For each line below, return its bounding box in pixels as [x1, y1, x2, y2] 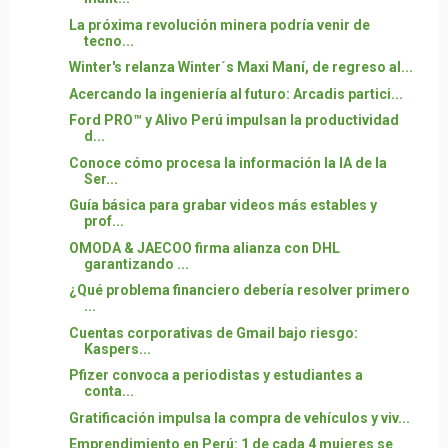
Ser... [83, 170, 118, 187]
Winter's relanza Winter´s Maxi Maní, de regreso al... [68, 59, 413, 75]
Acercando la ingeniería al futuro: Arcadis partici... [68, 85, 403, 102]
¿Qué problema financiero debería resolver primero [68, 282, 410, 298]
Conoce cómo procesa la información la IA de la [68, 154, 387, 171]
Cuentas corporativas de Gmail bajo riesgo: [68, 324, 358, 341]
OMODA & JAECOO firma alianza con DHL [68, 239, 340, 256]
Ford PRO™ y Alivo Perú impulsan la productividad [68, 112, 399, 128]
